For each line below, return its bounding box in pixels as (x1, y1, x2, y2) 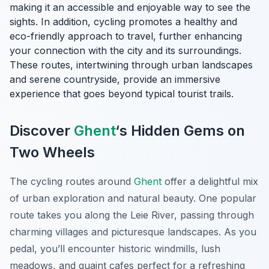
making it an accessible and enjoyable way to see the (10, 1, 250, 14)
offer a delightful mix (162, 175, 258, 188)
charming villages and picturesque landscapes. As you (10, 226, 256, 238)
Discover (10, 122, 74, 140)
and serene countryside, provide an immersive (10, 73, 220, 86)
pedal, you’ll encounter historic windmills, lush (10, 243, 220, 255)
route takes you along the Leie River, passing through (10, 209, 254, 222)
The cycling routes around (10, 175, 134, 188)
